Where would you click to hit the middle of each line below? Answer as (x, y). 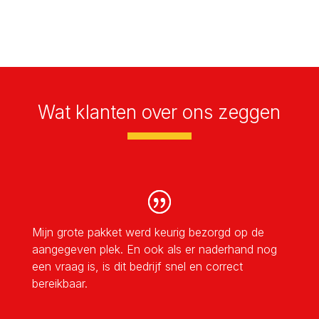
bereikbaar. (59, 283)
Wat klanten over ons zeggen (159, 112)
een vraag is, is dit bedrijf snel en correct (137, 266)
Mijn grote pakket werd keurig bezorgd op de (148, 232)
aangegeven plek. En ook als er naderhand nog (154, 249)
